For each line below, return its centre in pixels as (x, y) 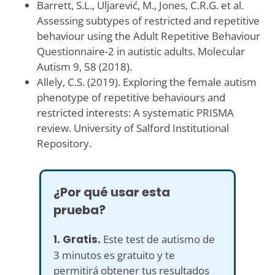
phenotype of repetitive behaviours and (131, 97)
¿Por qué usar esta (112, 192)
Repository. (64, 143)
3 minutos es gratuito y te (114, 255)
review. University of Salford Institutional (133, 128)
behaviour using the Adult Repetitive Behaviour (148, 36)
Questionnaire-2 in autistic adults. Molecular (141, 51)
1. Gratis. (77, 239)
